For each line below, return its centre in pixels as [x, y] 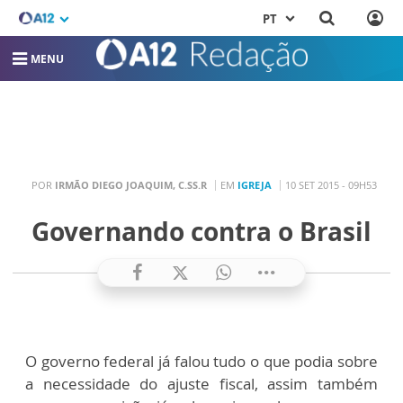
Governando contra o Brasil [201, 232]
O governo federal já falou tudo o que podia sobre [201, 362]
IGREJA [254, 185]
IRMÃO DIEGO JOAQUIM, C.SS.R [130, 185]
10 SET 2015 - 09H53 [331, 185]
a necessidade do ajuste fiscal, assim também [201, 384]
